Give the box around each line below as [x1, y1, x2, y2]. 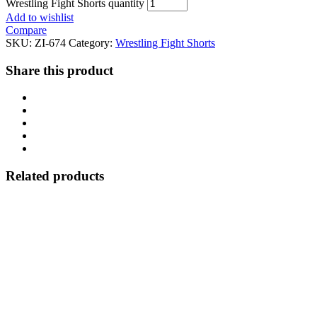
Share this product [6, 62, 113, 78]
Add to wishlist [6, 11, 74, 23]
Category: [69, 36, 115, 49]
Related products [6, 168, 104, 184]
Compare [6, 23, 47, 36]
